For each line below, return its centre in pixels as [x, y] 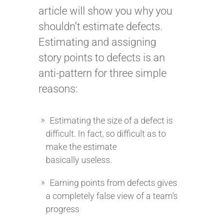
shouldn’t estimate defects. [100, 27]
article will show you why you [105, 11]
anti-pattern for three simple [102, 73]
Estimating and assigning [97, 42]
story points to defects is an [102, 58]
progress [63, 209]
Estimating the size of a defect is [111, 120]
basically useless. [79, 160]
